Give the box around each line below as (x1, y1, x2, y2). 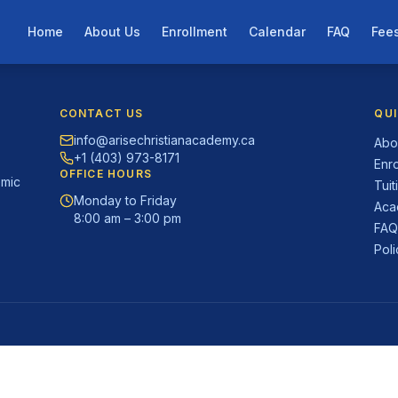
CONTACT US (59, 107, 144, 120)
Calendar (248, 24, 306, 39)
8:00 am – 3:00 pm (73, 211, 181, 226)
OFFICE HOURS (59, 167, 153, 180)
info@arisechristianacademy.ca (73, 132, 255, 147)
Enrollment (161, 24, 227, 39)
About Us (84, 24, 140, 39)
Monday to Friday (73, 193, 177, 208)
